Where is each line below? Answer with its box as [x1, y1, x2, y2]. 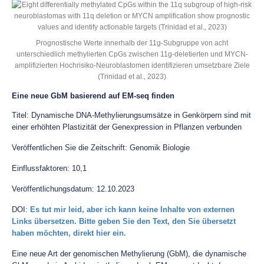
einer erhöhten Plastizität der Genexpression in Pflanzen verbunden [12, 123, 242, 131]
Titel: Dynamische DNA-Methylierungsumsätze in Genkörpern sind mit [12, 111, 251, 120]
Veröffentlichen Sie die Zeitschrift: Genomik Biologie [12, 143, 190, 152]
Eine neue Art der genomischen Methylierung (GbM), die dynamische [12, 249, 246, 258]
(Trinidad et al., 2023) [98, 72, 166, 80]
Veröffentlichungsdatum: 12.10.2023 [12, 184, 134, 193]
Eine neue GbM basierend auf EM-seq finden [12, 91, 174, 100]
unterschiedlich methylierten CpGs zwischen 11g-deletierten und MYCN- [16, 50, 248, 58]
